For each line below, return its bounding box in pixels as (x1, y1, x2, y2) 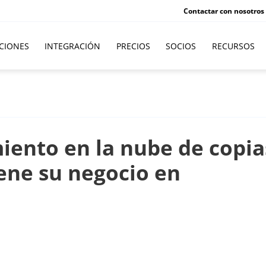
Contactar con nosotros (183, 5, 264, 16)
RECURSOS (211, 40, 255, 52)
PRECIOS (116, 40, 150, 52)
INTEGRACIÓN (45, 40, 100, 52)
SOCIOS (166, 40, 196, 52)
